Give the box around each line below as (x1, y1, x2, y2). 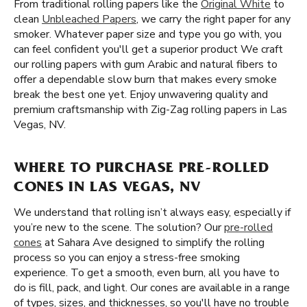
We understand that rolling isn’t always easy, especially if (14, 205, 291, 220)
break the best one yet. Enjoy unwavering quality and (14, 87, 268, 102)
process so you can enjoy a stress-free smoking (14, 250, 240, 265)
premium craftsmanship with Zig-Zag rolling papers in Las (14, 102, 287, 117)
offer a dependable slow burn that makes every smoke (14, 72, 277, 87)
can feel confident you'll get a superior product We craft (14, 42, 283, 57)
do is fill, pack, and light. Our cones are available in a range (14, 280, 290, 295)
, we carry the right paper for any (136, 12, 291, 27)
